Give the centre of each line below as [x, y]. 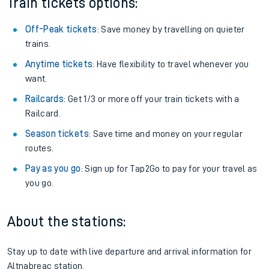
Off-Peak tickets [61, 29]
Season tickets [57, 134]
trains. [38, 44]
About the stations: [67, 222]
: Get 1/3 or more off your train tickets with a [152, 99]
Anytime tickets [59, 64]
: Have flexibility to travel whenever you [171, 64]
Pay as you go [53, 169]
